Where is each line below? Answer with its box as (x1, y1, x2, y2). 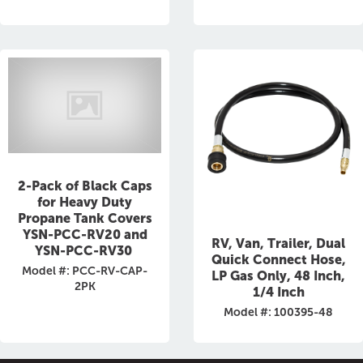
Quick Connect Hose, (211, 252, 346, 267)
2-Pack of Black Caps (17, 178, 152, 194)
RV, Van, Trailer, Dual (211, 236, 345, 251)
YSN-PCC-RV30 (34, 243, 135, 259)
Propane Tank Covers (17, 211, 152, 227)
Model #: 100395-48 (224, 305, 333, 319)
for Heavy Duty (37, 194, 132, 211)
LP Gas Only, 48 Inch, (211, 268, 345, 284)
